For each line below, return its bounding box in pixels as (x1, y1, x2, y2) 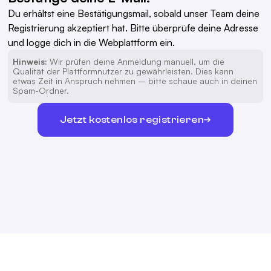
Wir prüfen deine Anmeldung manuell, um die (47, 56, 225, 67)
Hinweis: (13, 56, 48, 67)
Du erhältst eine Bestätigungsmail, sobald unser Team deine (8, 7, 260, 20)
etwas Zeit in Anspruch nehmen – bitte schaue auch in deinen (13, 76, 258, 87)
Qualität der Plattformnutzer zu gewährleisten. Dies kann (13, 66, 234, 77)
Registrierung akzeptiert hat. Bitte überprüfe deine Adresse (8, 22, 259, 34)
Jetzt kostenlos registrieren (59, 114, 204, 125)
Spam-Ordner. (13, 85, 70, 96)
